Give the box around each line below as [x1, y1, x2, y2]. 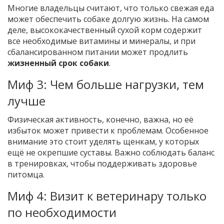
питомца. [7, 169, 44, 180]
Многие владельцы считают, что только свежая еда [7, 2, 214, 14]
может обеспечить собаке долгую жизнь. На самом [7, 13, 209, 25]
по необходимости [7, 204, 116, 221]
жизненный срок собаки [7, 57, 109, 69]
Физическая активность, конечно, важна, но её [7, 114, 193, 125]
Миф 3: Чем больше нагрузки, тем [7, 76, 204, 93]
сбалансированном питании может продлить [7, 46, 188, 58]
